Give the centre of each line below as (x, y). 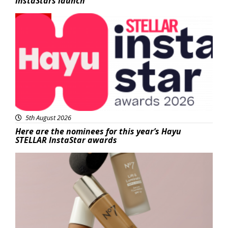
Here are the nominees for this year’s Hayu (98, 132)
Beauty (36, 159)
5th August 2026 (48, 118)
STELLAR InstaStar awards (66, 140)
